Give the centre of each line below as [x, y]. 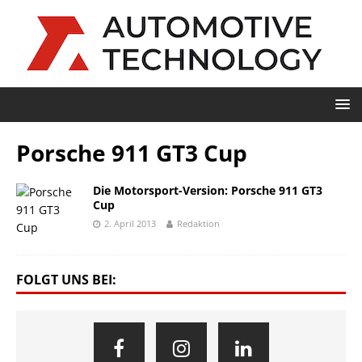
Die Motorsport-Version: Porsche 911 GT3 [208, 190]
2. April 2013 [130, 223]
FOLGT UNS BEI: [66, 280]
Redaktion [198, 223]
